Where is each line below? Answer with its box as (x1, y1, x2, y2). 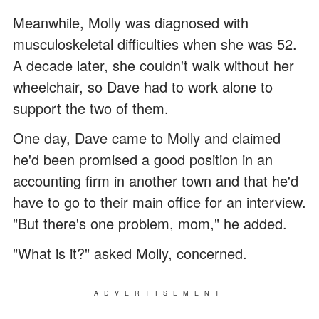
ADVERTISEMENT (94, 288, 225, 298)
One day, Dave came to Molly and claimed (13, 127, 281, 149)
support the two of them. (13, 98, 169, 119)
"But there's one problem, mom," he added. (13, 213, 287, 234)
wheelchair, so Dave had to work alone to (13, 76, 273, 98)
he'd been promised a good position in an (13, 149, 273, 170)
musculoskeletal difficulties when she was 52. (13, 33, 297, 55)
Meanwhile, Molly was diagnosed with (13, 12, 249, 33)
